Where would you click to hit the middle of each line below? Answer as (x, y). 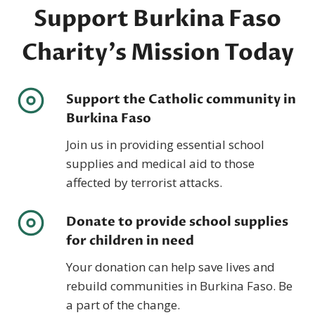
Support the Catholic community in (181, 99)
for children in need (130, 240)
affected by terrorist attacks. (144, 182)
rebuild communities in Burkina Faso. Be (179, 285)
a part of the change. (123, 304)
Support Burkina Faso (157, 19)
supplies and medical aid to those (160, 163)
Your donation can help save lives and (171, 266)
